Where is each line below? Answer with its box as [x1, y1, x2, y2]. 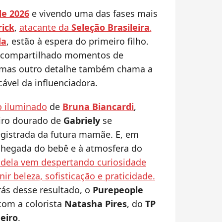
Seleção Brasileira [71, 21, 150, 34]
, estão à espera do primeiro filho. [6, 35, 149, 48]
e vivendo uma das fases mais [29, 7, 158, 20]
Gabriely [63, 114, 103, 127]
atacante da [19, 21, 71, 34]
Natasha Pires [64, 198, 127, 210]
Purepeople [93, 184, 143, 196]
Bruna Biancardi [62, 101, 134, 113]
